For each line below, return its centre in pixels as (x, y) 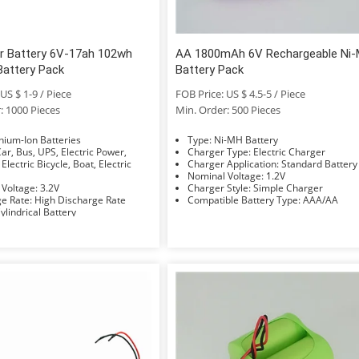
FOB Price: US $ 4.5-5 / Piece (241, 93)
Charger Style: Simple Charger (288, 188)
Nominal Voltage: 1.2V (276, 175)
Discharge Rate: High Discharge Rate (80, 200)
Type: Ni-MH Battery (246, 139)
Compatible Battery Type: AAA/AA (321, 200)
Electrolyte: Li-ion (25, 224)
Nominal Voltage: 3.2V (49, 188)
